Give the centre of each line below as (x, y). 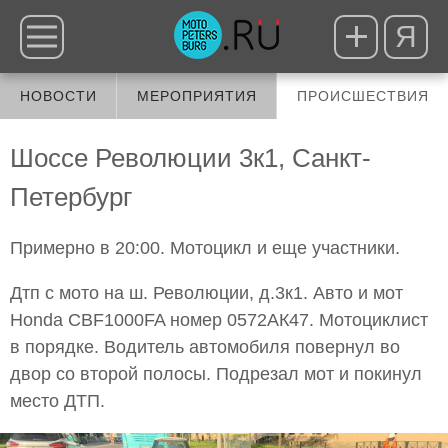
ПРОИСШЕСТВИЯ (362, 96)
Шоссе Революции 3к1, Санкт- (190, 158)
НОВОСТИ (58, 96)
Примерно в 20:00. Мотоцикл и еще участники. (205, 248)
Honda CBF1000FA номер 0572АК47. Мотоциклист (219, 320)
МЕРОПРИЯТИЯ (196, 96)
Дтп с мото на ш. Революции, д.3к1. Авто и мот (206, 293)
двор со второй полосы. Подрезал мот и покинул (216, 374)
